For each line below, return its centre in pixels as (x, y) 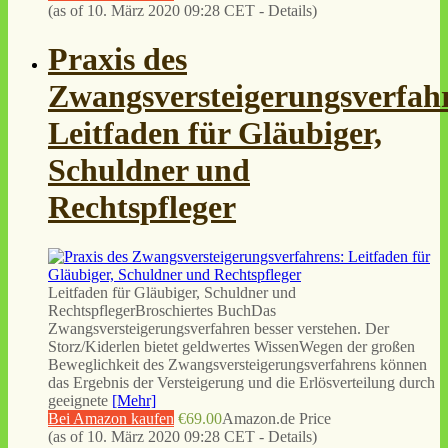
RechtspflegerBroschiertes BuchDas (162, 310)
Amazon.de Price (276, 418)
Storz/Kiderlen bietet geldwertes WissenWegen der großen (231, 346)
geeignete (80, 400)
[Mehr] (134, 400)
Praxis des (117, 59)
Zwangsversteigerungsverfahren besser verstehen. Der (218, 328)
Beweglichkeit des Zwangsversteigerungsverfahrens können (237, 364)
